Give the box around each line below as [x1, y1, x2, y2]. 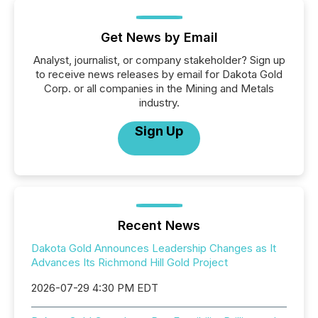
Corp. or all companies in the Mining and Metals [44, 81, 274, 95]
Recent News [118, 217, 200, 233]
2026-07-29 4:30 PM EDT [31, 280, 158, 295]
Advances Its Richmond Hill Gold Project [31, 255, 228, 269]
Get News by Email [100, 29, 218, 45]
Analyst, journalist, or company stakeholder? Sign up [33, 53, 285, 67]
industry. [138, 95, 180, 109]
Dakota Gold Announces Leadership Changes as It [31, 241, 276, 255]
